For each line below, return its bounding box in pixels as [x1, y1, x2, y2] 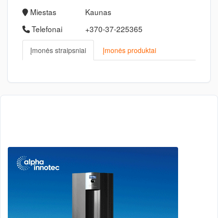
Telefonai [30, 23, 62, 34]
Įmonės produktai [103, 45, 156, 55]
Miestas [28, 6, 56, 17]
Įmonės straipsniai [30, 45, 86, 55]
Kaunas [85, 6, 111, 17]
